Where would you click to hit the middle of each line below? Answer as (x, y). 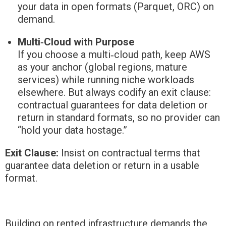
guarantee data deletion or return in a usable (102, 166)
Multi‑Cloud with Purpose (76, 42)
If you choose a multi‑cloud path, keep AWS (114, 55)
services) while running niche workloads (106, 80)
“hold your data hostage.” (72, 130)
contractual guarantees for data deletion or (113, 105)
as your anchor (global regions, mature (102, 67)
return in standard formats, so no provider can (119, 118)
